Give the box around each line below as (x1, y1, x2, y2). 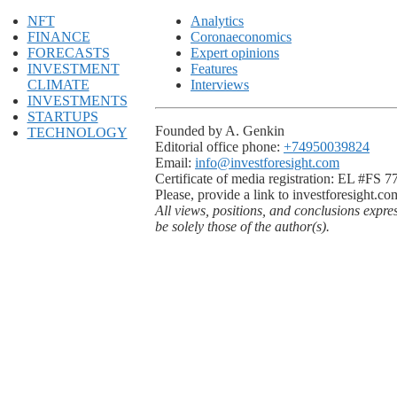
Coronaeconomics (191, 28, 292, 44)
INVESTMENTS (27, 92, 128, 108)
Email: (155, 154, 195, 170)
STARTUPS (27, 108, 98, 124)
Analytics (191, 12, 244, 28)
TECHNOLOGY (27, 124, 128, 140)
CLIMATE (27, 76, 90, 92)
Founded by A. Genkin (155, 122, 284, 138)
